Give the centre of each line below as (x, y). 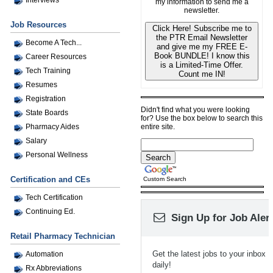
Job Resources (38, 24)
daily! (162, 265)
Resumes (41, 84)
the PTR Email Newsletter (202, 38)
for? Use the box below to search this (202, 118)
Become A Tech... (54, 42)
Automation (44, 254)
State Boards (47, 112)
